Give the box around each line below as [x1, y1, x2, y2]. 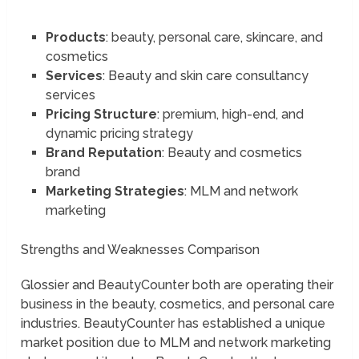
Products [45, 29, 106, 45]
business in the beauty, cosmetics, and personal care [21, 296, 336, 312]
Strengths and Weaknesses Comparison [21, 241, 264, 257]
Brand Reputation [45, 144, 162, 160]
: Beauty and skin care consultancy [102, 67, 309, 83]
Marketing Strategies [45, 183, 184, 199]
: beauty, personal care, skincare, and [105, 29, 323, 45]
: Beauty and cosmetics [161, 144, 302, 160]
